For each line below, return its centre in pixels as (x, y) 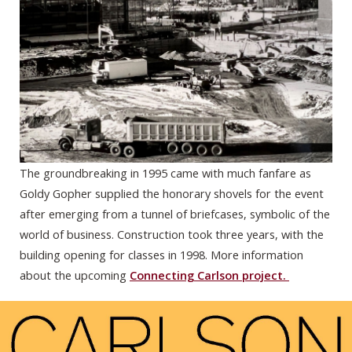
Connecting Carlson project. (209, 275)
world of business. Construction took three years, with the (172, 235)
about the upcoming (75, 275)
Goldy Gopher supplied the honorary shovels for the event (172, 194)
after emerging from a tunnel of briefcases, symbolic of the (175, 214)
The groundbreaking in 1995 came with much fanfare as (165, 173)
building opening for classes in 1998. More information (161, 255)
